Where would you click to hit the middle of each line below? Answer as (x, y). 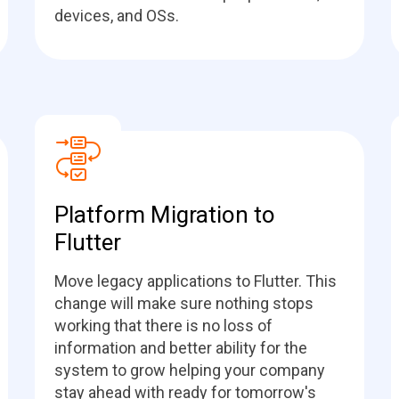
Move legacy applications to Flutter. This (195, 281)
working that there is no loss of (163, 326)
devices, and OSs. (117, 16)
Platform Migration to (165, 215)
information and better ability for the (181, 348)
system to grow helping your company (190, 370)
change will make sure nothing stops (184, 303)
